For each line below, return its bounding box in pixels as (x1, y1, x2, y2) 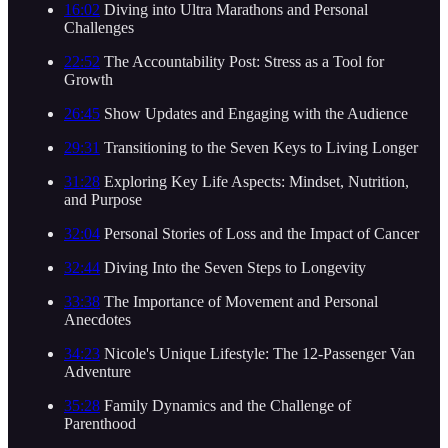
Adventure (64, 362, 131, 380)
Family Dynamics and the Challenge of (100, 396, 351, 414)
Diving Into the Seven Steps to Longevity (100, 258, 366, 276)
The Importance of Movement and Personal (100, 292, 378, 310)
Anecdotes (64, 310, 131, 328)
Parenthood (64, 414, 136, 432)
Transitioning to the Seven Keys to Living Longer (100, 138, 418, 156)
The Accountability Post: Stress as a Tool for (100, 52, 384, 70)
